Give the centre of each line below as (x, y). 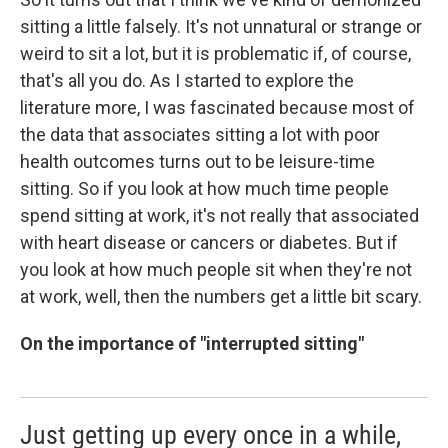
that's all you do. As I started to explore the (187, 80)
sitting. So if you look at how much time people (204, 188)
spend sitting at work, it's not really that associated (219, 215)
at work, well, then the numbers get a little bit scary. (221, 296)
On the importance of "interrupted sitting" (192, 343)
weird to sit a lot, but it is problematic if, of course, (215, 53)
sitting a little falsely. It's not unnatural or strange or (221, 26)
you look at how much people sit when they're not (216, 269)
